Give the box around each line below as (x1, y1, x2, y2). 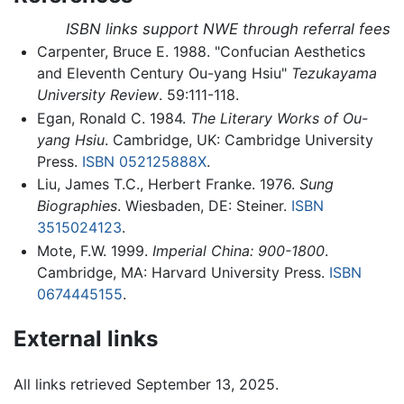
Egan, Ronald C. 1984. (36, 108, 190, 127)
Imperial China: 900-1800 (151, 241, 325, 260)
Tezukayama (290, 64, 377, 83)
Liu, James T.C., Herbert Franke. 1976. (36, 175, 299, 194)
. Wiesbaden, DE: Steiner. (116, 197, 291, 216)
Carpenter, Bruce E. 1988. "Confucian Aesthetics (36, 42, 365, 61)
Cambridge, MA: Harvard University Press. (36, 262, 329, 281)
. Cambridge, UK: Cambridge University (104, 130, 373, 149)
